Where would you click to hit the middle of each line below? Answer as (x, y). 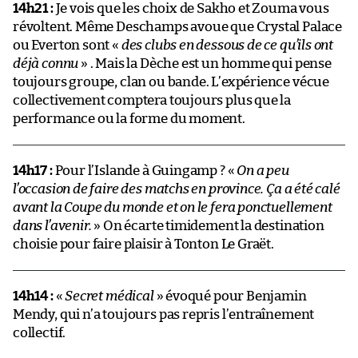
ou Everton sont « (67, 45)
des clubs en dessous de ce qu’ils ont (227, 45)
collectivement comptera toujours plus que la (152, 100)
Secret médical (109, 296)
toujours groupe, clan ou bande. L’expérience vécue (171, 82)
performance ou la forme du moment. (129, 118)
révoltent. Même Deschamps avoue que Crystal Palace (178, 26)
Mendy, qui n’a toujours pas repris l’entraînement (164, 314)
